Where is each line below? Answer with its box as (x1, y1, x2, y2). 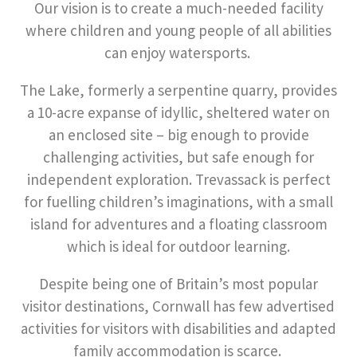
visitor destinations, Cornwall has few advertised (22, 296, 335, 316)
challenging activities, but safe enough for (43, 147, 314, 167)
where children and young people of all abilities (25, 21, 331, 40)
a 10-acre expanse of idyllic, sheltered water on (27, 103, 330, 122)
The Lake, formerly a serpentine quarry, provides (20, 80, 337, 100)
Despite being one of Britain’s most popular (39, 274, 318, 293)
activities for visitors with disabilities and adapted (21, 319, 336, 338)
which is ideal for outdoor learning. (67, 237, 290, 256)
